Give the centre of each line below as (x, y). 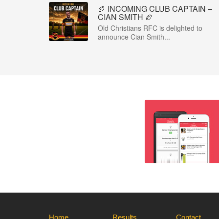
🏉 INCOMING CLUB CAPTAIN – (155, 9)
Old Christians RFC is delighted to (150, 28)
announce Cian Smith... (134, 37)
